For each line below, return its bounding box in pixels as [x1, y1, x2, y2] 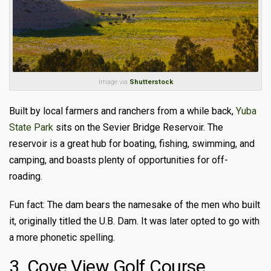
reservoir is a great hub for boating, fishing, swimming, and [9, 137, 255, 149]
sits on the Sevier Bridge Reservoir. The [53, 121, 223, 133]
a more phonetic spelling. [9, 231, 115, 243]
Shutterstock [129, 77, 173, 86]
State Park [9, 121, 53, 133]
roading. [9, 170, 45, 182]
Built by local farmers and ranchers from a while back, [9, 105, 236, 117]
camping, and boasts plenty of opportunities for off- [9, 154, 228, 166]
